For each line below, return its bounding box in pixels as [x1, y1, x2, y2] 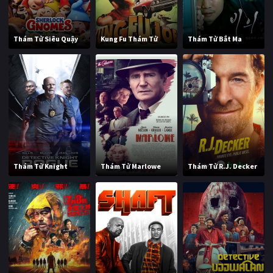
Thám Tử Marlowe [101, 161, 161, 171]
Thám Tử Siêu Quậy [13, 34, 79, 43]
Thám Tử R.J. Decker [188, 161, 258, 171]
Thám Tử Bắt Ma [188, 34, 243, 43]
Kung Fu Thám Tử [101, 34, 158, 43]
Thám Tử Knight [13, 161, 68, 171]
